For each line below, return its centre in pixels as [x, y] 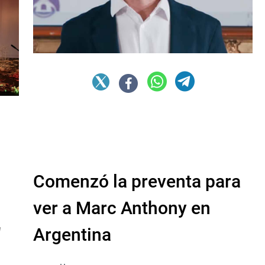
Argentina [72, 234]
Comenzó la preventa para [137, 181]
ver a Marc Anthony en [122, 208]
